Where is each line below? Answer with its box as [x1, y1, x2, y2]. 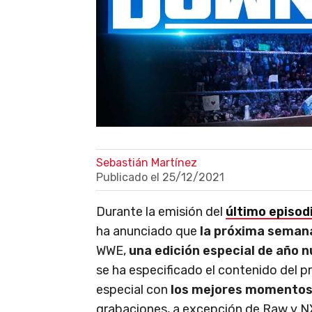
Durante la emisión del [96, 203, 226, 219]
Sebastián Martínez [96, 155, 197, 169]
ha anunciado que [96, 223, 200, 239]
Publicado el [96, 170, 162, 184]
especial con [96, 281, 171, 297]
